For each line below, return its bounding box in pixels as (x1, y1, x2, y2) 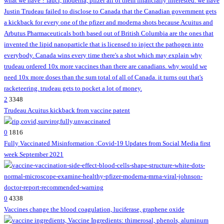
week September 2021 (4, 150, 63, 158)
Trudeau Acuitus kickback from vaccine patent (4, 106, 130, 114)
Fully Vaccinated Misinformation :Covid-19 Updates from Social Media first (4, 139, 210, 147)
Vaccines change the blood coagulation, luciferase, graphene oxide (4, 205, 184, 213)
